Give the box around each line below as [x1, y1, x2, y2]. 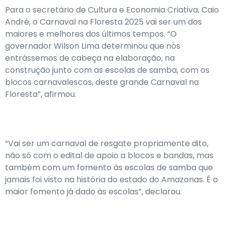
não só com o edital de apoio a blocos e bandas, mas [5, 150, 213, 161]
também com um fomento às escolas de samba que [5, 162, 213, 173]
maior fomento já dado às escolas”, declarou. [5, 186, 182, 197]
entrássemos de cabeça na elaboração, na [5, 52, 175, 64]
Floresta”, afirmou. [5, 88, 76, 100]
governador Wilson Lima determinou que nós [5, 40, 180, 52]
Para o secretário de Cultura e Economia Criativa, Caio [5, 4, 219, 16]
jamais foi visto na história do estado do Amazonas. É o [5, 174, 218, 185]
